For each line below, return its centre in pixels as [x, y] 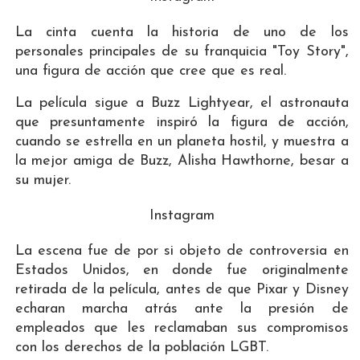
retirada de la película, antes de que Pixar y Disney [182, 289]
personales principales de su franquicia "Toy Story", [182, 51]
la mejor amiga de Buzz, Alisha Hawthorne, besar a [182, 161]
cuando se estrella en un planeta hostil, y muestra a [182, 141]
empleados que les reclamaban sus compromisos [182, 328]
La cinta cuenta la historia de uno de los [182, 32]
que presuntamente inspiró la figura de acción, [182, 122]
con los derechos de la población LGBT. [141, 347]
